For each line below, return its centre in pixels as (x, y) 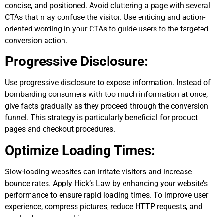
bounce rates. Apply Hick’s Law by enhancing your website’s (106, 183)
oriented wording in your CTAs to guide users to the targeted (107, 29)
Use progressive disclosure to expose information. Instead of (108, 83)
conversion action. (36, 40)
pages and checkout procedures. (60, 129)
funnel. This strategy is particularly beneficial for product (101, 118)
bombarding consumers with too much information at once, (106, 94)
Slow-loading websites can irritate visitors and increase (98, 171)
